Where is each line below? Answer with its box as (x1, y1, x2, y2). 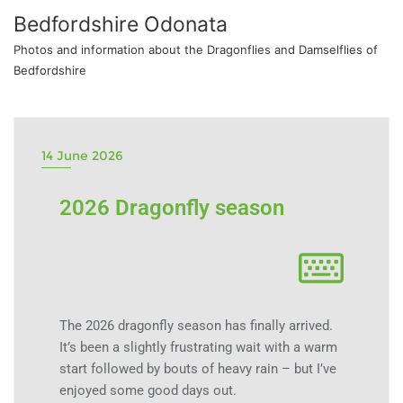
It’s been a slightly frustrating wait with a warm (59, 339, 337, 355)
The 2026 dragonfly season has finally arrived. (59, 318, 333, 334)
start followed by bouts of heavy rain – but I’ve (59, 361, 336, 377)
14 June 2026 (41, 148, 123, 164)
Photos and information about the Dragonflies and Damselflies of (13, 42, 378, 57)
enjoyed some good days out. (59, 382, 237, 399)
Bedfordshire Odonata (13, 12, 228, 37)
